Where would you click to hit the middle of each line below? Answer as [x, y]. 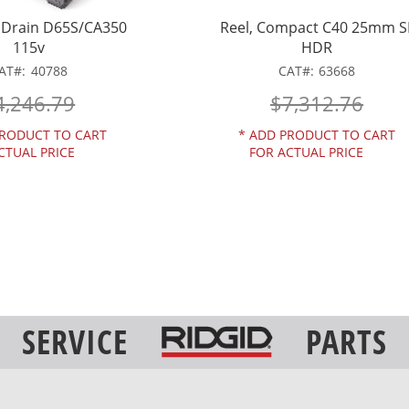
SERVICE [75, 341]
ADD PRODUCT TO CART [323, 135]
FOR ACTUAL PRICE [307, 152]
